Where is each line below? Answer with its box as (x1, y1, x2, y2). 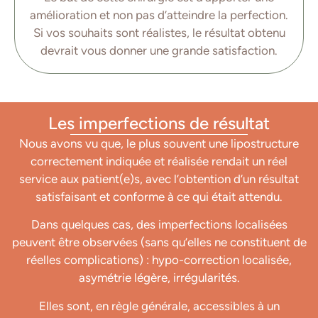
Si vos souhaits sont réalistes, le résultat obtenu (33, 25, 285, 40)
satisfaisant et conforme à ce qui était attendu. (35, 190, 283, 204)
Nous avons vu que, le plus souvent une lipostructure (19, 136, 299, 151)
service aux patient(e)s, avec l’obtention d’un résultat (19, 172, 299, 187)
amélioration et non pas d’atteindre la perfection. (30, 7, 288, 22)
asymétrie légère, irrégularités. (78, 270, 240, 285)
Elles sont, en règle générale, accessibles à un (38, 298, 280, 313)
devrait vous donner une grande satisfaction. (40, 43, 278, 57)
